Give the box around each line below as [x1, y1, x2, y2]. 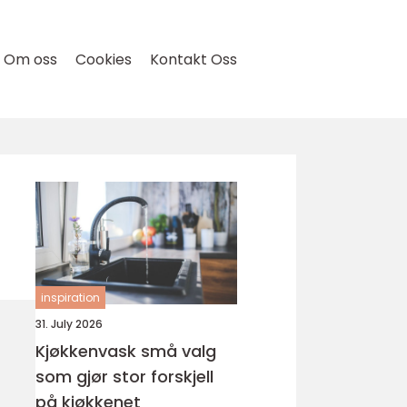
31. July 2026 [35, 316, 103, 332]
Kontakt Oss [150, 49, 237, 70]
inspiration [41, 290, 100, 305]
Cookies [75, 49, 132, 70]
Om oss [4, 49, 57, 70]
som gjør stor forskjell [35, 365, 213, 388]
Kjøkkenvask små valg [35, 340, 141, 362]
